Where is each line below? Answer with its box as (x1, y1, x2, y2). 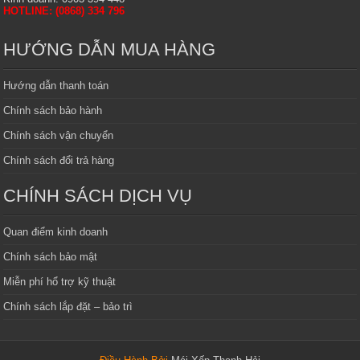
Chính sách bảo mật (3, 250, 98, 263)
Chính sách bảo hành (3, 104, 103, 117)
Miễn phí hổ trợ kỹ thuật (3, 275, 117, 288)
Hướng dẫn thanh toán (3, 79, 109, 92)
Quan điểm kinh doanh (3, 225, 108, 238)
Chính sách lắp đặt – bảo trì (3, 300, 133, 313)
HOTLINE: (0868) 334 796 (3, 4, 125, 17)
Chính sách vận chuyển (3, 129, 114, 141)
